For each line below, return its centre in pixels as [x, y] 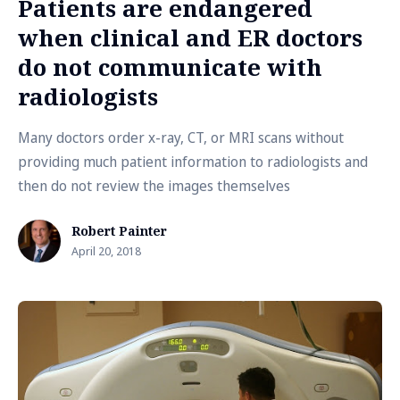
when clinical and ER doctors [190, 37]
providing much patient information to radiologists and [193, 162]
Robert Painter [119, 231]
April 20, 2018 [106, 251]
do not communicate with [170, 67]
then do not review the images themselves [154, 186]
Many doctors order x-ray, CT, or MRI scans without [181, 137]
